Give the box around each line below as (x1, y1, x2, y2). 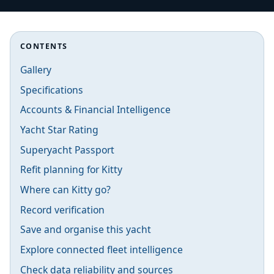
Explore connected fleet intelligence (20, 243, 183, 256)
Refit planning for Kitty (20, 163, 122, 177)
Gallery (20, 62, 51, 76)
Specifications (20, 83, 83, 97)
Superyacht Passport (20, 143, 114, 157)
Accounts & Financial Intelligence (20, 103, 171, 117)
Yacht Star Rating (20, 122, 98, 136)
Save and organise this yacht (20, 223, 151, 237)
